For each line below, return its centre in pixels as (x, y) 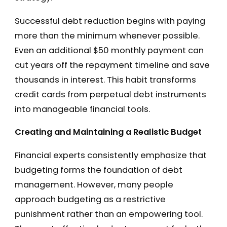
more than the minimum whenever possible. (107, 35)
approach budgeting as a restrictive (90, 199)
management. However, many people (94, 184)
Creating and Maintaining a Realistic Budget (108, 132)
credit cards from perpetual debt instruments (110, 94)
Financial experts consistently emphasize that (110, 155)
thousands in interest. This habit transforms (105, 80)
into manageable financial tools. (82, 109)
